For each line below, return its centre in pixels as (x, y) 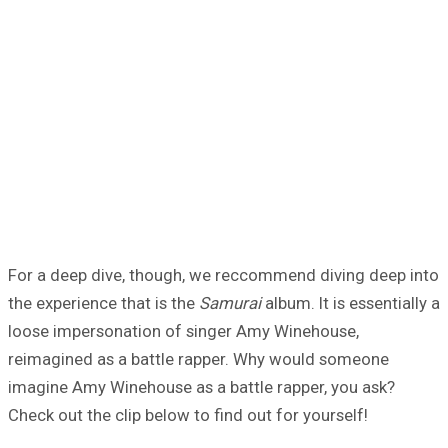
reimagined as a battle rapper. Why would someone (198, 358)
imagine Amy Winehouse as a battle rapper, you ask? (201, 386)
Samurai (230, 302)
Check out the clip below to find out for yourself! (188, 414)
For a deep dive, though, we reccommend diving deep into (223, 274)
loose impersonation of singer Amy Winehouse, (183, 330)
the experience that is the (103, 302)
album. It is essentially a (350, 302)
